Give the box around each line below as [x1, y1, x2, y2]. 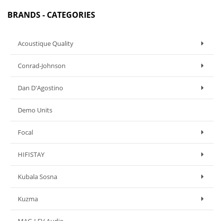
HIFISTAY [18, 150, 44, 159]
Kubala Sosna [18, 172, 57, 181]
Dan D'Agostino [18, 83, 63, 92]
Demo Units [18, 106, 52, 114]
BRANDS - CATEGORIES [7, 9, 95, 20]
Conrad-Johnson [18, 61, 66, 70]
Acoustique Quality [18, 39, 74, 48]
